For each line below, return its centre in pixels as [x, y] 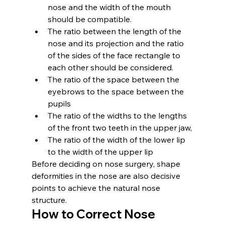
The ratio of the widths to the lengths [118, 115]
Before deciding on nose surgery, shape [107, 163]
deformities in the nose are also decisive [107, 176]
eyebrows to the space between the [117, 91]
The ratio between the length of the [115, 31]
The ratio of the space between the [114, 79]
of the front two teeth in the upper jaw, [120, 127]
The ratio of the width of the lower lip [117, 139]
